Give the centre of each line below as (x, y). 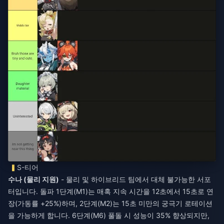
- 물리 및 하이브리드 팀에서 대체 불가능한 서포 (135, 179)
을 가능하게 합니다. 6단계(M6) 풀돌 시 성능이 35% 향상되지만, (109, 215)
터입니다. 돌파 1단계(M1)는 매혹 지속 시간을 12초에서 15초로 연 (111, 191)
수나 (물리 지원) (33, 179)
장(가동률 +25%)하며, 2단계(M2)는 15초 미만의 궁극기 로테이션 (110, 203)
